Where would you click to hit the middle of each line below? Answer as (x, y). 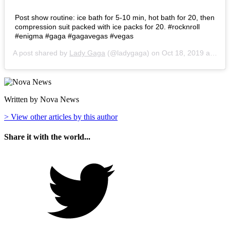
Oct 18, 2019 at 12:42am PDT (186, 53)
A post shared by (41, 53)
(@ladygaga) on (133, 53)
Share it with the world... (47, 137)
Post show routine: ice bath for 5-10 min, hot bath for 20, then (115, 17)
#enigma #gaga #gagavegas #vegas (74, 36)
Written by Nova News (42, 99)
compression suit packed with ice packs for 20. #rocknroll (107, 26)
